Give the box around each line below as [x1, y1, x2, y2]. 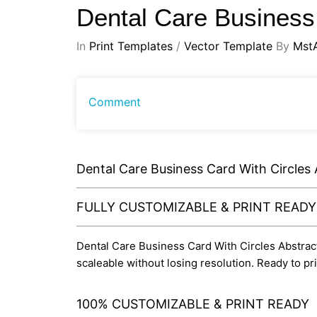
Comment [88, 94, 141, 109]
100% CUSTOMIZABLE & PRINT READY [76, 296, 309, 311]
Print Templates [89, 38, 173, 53]
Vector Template [184, 38, 272, 53]
